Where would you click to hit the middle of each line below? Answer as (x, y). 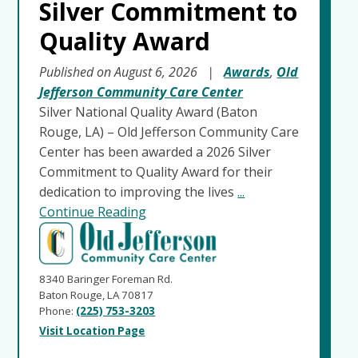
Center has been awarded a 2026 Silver (155, 152)
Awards (247, 72)
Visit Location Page (92, 331)
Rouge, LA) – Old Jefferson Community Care (169, 132)
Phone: (58, 311)
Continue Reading (93, 212)
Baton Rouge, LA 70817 (97, 295)
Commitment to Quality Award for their (156, 172)
